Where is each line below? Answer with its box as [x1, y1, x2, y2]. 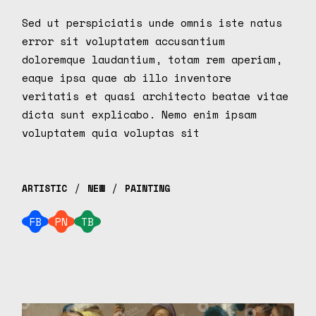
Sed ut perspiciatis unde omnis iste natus [22, 15, 283, 31]
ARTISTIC [22, 181, 68, 195]
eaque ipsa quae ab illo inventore [22, 70, 232, 86]
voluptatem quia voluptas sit [22, 125, 200, 141]
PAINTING [125, 181, 171, 195]
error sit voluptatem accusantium [22, 33, 226, 49]
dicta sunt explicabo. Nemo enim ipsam [22, 107, 257, 123]
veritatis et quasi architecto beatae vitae [22, 88, 289, 104]
